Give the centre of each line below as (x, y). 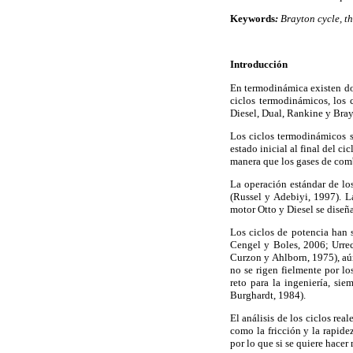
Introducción (259, 65)
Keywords (253, 19)
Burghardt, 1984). (268, 295)
